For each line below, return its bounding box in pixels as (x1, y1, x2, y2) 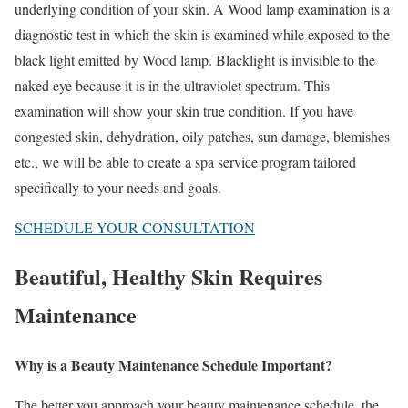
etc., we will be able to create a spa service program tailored (15, 151, 356, 171)
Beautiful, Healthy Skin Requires (15, 260, 322, 293)
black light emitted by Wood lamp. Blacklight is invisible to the (15, 49, 375, 69)
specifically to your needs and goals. (15, 177, 221, 197)
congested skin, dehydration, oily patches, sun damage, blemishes (15, 126, 390, 146)
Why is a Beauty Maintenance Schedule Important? (15, 354, 332, 376)
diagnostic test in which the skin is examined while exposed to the (15, 24, 390, 44)
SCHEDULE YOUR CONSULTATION (15, 217, 255, 237)
